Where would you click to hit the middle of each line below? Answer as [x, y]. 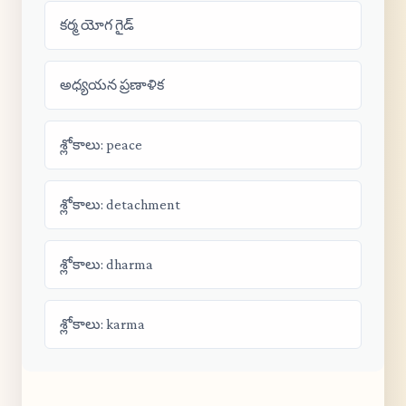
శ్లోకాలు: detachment [120, 204]
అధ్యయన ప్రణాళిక [112, 85]
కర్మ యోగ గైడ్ [97, 25]
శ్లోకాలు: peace [101, 145]
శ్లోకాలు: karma [102, 324]
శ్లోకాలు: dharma [106, 264]
